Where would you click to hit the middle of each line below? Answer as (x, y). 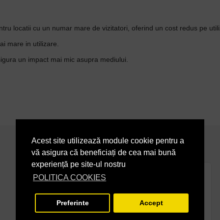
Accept (151, 203)
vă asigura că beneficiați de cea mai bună (104, 153)
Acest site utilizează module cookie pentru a (108, 141)
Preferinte (72, 203)
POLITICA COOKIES (70, 178)
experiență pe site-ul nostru (79, 165)
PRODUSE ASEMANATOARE (159, 149)
